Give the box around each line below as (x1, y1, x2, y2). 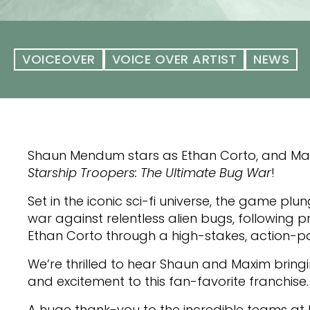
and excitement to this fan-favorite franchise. (28, 273, 309, 290)
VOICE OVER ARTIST (111, 51, 237, 68)
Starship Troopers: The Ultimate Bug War (28, 164, 271, 181)
